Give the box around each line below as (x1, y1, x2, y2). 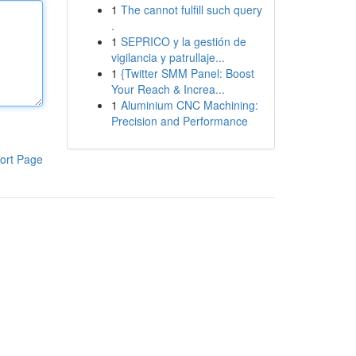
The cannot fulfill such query (120, 2, 262, 17)
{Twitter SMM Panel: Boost (120, 65, 254, 81)
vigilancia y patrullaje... (110, 49, 225, 65)
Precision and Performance (110, 113, 248, 129)
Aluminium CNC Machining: (120, 97, 258, 113)
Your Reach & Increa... (110, 81, 225, 97)
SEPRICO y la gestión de (120, 33, 246, 49)
